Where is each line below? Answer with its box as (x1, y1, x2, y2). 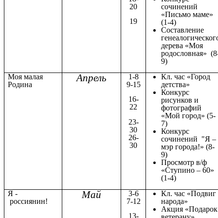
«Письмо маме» (161, 10, 214, 18)
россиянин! (8, 197, 48, 205)
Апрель (76, 72, 107, 84)
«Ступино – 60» (161, 165, 215, 174)
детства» (161, 80, 190, 89)
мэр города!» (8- (161, 142, 215, 151)
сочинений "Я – (161, 134, 217, 143)
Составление (161, 25, 204, 34)
